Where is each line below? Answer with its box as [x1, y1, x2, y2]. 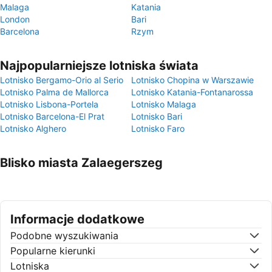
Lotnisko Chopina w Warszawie [131, 75, 254, 85]
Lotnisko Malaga [131, 99, 196, 109]
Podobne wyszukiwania [10, 229, 118, 242]
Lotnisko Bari [131, 111, 182, 121]
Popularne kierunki [10, 245, 95, 257]
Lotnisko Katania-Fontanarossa [131, 87, 253, 97]
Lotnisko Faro [131, 123, 185, 134]
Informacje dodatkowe [10, 212, 144, 226]
